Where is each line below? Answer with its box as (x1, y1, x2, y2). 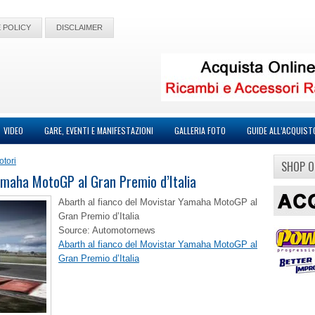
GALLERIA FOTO (174, 124, 226, 136)
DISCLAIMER (56, 23, 103, 32)
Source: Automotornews (58, 225, 155, 236)
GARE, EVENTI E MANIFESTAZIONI (44, 124, 153, 136)
